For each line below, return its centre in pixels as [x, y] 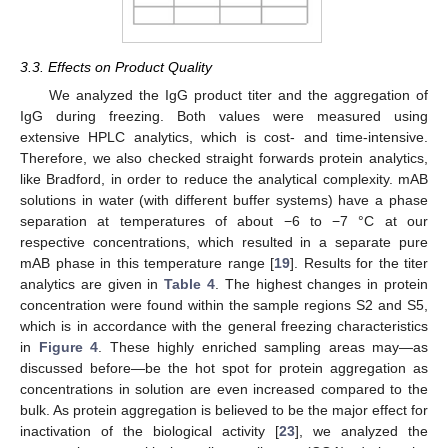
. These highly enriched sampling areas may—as [263, 347]
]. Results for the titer [359, 263]
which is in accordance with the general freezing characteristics [224, 326]
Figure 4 [68, 347]
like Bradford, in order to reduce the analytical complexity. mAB [224, 179]
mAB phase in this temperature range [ [147, 263]
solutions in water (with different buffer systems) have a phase [224, 200]
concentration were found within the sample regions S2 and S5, [224, 305]
